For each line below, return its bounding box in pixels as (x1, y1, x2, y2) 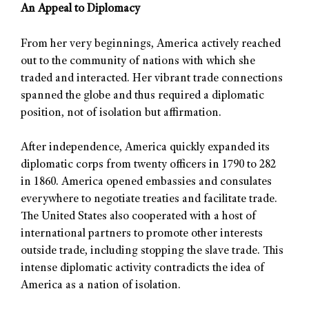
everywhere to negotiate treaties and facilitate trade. (21, 194, 277, 206)
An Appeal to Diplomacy (21, 3, 140, 16)
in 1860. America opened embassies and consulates (21, 177, 272, 189)
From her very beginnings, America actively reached (21, 38, 281, 50)
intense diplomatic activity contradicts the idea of (21, 263, 264, 275)
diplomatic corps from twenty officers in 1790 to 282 (21, 159, 276, 172)
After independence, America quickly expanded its (21, 142, 270, 154)
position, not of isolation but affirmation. (21, 107, 221, 119)
